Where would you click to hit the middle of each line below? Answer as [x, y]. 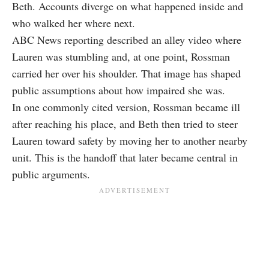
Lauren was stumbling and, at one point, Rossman [121, 57]
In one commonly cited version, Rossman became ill [126, 107]
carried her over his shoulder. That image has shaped [126, 74]
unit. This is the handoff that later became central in [125, 158]
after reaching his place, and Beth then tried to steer [125, 124]
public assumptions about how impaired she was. [119, 90]
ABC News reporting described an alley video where [127, 40]
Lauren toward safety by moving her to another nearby [130, 141]
